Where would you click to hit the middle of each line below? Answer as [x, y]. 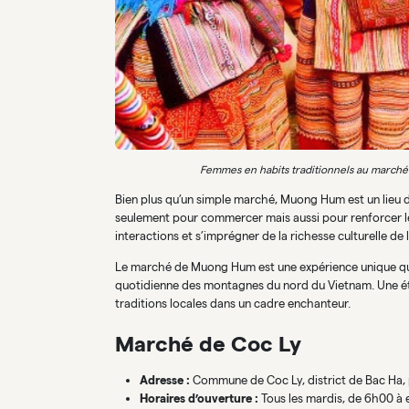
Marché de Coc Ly [208, 343]
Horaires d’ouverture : [199, 398]
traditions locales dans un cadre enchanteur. [233, 303]
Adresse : [164, 380]
